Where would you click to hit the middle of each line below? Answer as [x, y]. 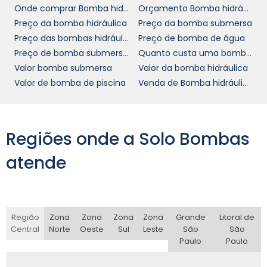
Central [25, 229]
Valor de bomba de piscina [70, 83]
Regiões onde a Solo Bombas [128, 139]
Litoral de [237, 217]
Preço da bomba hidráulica [71, 24]
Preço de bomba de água [192, 38]
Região [25, 217]
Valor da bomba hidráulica [193, 68]
